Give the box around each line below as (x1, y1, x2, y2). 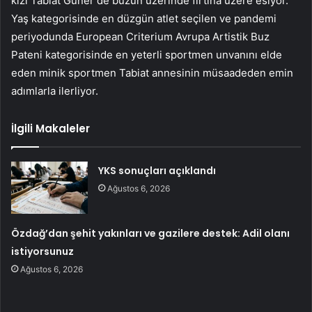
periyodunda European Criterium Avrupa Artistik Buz (11, 29, 270, 43)
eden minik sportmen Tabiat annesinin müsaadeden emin (11, 65, 293, 79)
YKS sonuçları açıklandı (98, 163, 217, 178)
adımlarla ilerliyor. (11, 84, 98, 97)
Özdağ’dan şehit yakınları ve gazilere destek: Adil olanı (11, 226, 290, 240)
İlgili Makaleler (11, 120, 90, 136)
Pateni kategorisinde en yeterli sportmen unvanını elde (11, 47, 282, 61)
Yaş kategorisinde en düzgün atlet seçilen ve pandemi (11, 11, 276, 25)
